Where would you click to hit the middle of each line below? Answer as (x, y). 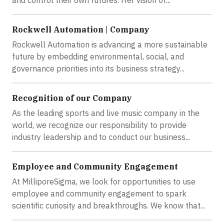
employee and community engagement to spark (99, 194)
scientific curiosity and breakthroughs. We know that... (108, 206)
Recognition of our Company (72, 98)
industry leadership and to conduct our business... (101, 137)
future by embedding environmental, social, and (98, 57)
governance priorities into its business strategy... (98, 69)
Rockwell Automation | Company (81, 30)
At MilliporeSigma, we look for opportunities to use (104, 182)
